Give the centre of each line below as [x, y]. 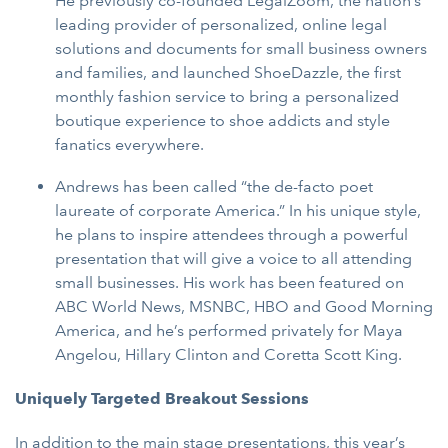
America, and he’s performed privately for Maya [229, 330]
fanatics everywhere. [129, 144]
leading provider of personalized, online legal [221, 24]
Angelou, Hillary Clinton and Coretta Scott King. [228, 354]
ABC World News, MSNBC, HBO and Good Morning [244, 306]
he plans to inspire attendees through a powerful [231, 234]
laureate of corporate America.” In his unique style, [238, 210]
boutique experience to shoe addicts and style [222, 120]
